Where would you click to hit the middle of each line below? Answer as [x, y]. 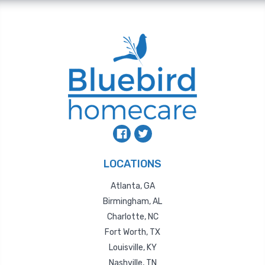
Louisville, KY [132, 248]
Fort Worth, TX [132, 232]
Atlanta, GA [132, 186]
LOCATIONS [132, 164]
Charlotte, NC [132, 217]
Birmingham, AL [132, 202]
